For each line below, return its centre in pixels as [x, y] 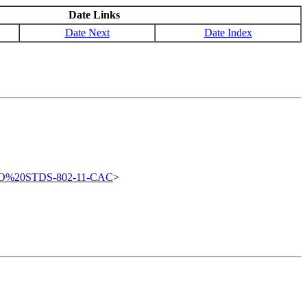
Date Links [94, 15]
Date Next [87, 33]
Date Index [228, 33]
